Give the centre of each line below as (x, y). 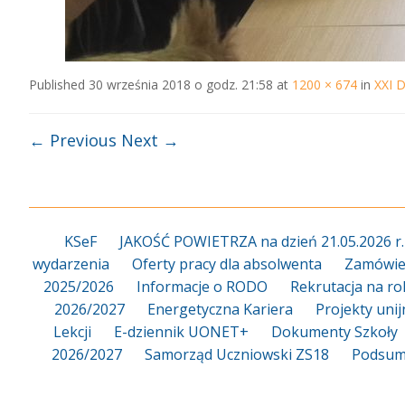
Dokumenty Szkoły (334, 332)
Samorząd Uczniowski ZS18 (237, 354)
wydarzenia (71, 264)
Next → (150, 140)
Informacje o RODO (202, 287)
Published (59, 85)
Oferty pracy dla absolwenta (227, 264)
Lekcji (72, 332)
